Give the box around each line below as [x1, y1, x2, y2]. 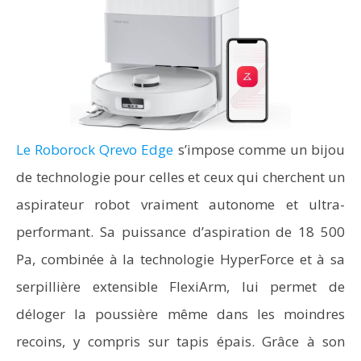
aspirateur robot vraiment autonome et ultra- [16, 195, 345, 214]
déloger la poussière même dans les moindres [16, 305, 345, 323]
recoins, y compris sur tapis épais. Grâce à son [16, 332, 345, 351]
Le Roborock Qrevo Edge [16, 140, 174, 159]
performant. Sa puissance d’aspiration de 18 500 [16, 222, 345, 241]
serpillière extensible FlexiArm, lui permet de [16, 277, 345, 296]
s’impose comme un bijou [173, 140, 346, 159]
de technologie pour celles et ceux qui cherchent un [16, 168, 345, 186]
